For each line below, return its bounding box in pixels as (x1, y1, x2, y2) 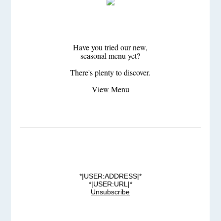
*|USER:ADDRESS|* (79, 172, 142, 181)
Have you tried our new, (73, 42, 148, 53)
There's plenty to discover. (70, 67, 151, 78)
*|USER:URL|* (88, 180, 132, 188)
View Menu (91, 84, 129, 95)
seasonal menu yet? (80, 50, 141, 61)
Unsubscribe (91, 188, 130, 196)
